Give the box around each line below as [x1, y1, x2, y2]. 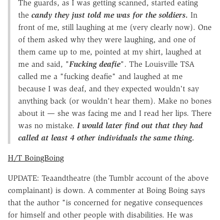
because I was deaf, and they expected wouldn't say [18, 83, 199, 93]
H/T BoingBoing [8, 153, 64, 163]
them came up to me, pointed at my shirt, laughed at [18, 47, 201, 56]
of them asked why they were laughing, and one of [18, 34, 195, 44]
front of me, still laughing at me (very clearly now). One [18, 22, 212, 32]
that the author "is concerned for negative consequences [8, 197, 203, 207]
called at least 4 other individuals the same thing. [18, 133, 197, 142]
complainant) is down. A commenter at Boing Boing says [8, 185, 205, 195]
